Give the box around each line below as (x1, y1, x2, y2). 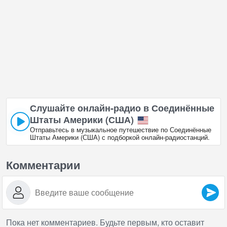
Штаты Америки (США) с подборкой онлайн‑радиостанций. (30, 132, 210, 142)
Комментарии (6, 157, 81, 173)
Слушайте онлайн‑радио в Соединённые (30, 101, 214, 115)
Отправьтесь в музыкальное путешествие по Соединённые (30, 125, 211, 135)
